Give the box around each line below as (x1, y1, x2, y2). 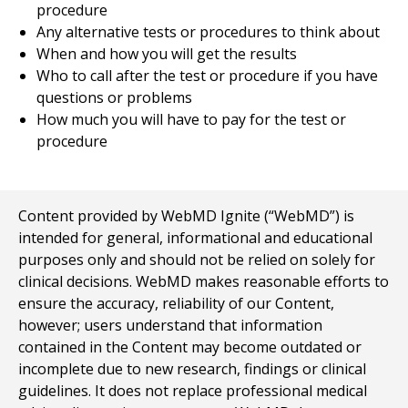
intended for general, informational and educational (18, 228, 372, 248)
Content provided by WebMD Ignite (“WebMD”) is (18, 206, 354, 226)
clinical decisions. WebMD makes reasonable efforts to (18, 271, 389, 291)
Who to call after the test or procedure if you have (36, 66, 378, 86)
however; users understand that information (18, 315, 322, 335)
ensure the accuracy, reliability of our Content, (18, 293, 334, 313)
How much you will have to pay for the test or (36, 109, 346, 129)
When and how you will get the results (36, 44, 297, 64)
